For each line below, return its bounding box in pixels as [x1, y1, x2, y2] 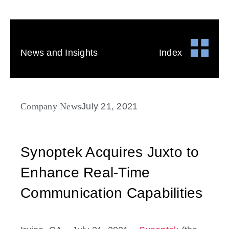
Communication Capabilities [20, 185, 203, 201]
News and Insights [20, 47, 98, 58]
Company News [20, 101, 81, 111]
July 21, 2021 [81, 101, 138, 111]
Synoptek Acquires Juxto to [20, 144, 199, 160]
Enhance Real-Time [20, 164, 150, 180]
